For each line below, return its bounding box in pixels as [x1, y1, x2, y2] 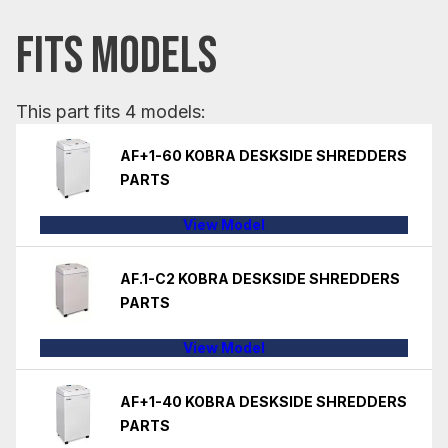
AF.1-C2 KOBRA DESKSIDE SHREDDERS [120, 269, 400, 287]
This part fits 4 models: [16, 100, 206, 122]
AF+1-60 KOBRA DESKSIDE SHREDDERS [120, 146, 407, 164]
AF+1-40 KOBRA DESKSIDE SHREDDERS [120, 392, 407, 410]
